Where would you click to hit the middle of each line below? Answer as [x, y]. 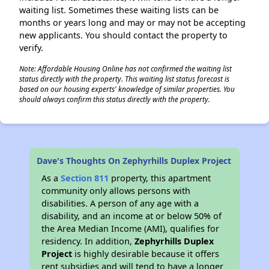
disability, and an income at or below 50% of [132, 216]
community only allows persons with [116, 191]
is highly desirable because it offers [146, 254]
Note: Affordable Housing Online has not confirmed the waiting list [125, 68]
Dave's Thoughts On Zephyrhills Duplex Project [134, 161]
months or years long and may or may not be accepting [132, 23]
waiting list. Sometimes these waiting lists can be [119, 10]
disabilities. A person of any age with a [120, 203]
